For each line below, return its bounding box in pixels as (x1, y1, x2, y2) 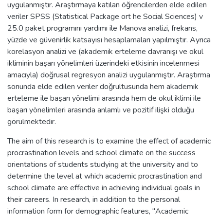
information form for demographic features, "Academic (7, 205, 188, 217)
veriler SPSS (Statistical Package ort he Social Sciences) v (7, 11, 203, 22)
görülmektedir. (7, 116, 56, 127)
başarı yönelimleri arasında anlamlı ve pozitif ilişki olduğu (7, 104, 194, 115)
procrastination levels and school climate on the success (7, 147, 196, 158)
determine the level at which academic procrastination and (7, 170, 202, 182)
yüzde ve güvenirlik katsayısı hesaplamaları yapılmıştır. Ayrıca (7, 34, 211, 45)
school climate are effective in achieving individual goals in (7, 182, 200, 193)
